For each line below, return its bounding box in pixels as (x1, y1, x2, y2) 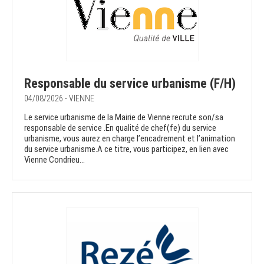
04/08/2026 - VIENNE (24, 94, 94, 104)
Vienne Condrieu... (24, 154, 85, 166)
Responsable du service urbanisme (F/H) (24, 76, 236, 91)
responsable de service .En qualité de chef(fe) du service (24, 123, 216, 134)
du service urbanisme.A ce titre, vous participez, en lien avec (24, 144, 229, 155)
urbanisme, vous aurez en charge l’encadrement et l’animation (24, 133, 235, 144)
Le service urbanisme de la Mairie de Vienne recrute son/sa (24, 112, 223, 123)
